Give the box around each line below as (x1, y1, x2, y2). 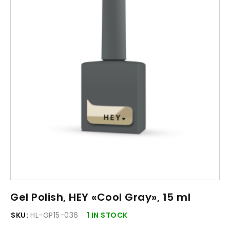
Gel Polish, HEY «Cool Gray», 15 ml (10, 189, 190, 204)
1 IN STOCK (86, 209, 128, 220)
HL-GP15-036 (30, 209, 79, 220)
